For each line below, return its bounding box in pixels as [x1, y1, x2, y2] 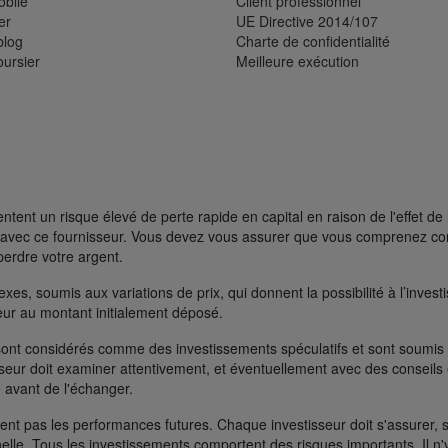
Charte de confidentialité [236, 31, 390, 52]
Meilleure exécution [236, 51, 359, 72]
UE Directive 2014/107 [236, 11, 378, 32]
